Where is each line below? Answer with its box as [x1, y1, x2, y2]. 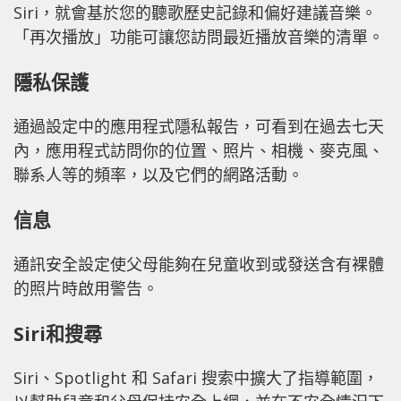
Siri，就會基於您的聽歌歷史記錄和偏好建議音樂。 [13, 2, 377, 24]
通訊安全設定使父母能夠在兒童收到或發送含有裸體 [13, 253, 384, 276]
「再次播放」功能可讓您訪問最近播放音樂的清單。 [13, 26, 384, 48]
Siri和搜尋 [13, 320, 102, 347]
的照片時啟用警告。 [13, 277, 158, 300]
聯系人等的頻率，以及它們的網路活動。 [13, 164, 303, 186]
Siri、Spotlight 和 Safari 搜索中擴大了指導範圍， [13, 367, 379, 389]
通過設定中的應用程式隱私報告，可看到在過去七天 [13, 115, 384, 138]
